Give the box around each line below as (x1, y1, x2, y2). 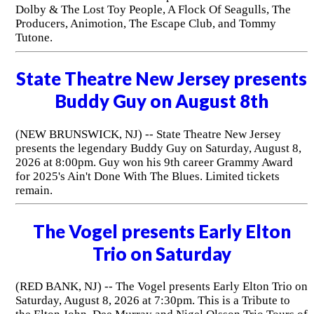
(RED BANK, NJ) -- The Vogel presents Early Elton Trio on (15, 279, 308, 293)
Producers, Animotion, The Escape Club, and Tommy (15, 17, 276, 31)
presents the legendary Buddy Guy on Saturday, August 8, (15, 141, 301, 155)
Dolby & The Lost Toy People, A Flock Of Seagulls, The (15, 3, 291, 17)
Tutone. (15, 31, 55, 45)
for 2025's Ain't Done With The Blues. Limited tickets (15, 169, 280, 183)
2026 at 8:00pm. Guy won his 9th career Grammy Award (15, 155, 293, 169)
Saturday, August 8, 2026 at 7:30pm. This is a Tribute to (15, 293, 290, 307)
